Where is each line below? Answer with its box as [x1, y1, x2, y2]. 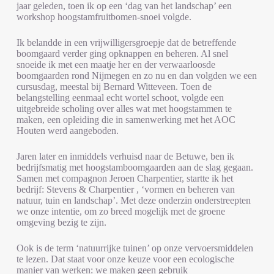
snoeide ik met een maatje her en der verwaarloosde [16, 59, 215, 70]
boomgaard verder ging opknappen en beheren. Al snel [16, 48, 228, 59]
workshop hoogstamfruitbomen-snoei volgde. [16, 12, 191, 23]
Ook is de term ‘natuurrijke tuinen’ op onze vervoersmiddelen [16, 243, 253, 254]
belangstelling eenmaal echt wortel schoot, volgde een [16, 92, 224, 103]
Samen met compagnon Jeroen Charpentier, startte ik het [16, 173, 233, 184]
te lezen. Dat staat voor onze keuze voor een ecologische [16, 254, 234, 265]
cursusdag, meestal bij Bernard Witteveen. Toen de [16, 81, 212, 92]
